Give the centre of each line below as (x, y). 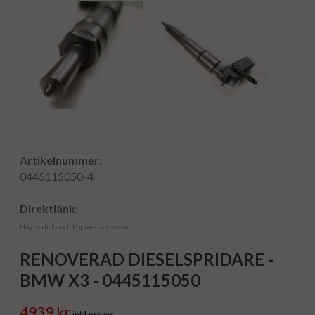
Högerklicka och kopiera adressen (74, 226)
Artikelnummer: (61, 160)
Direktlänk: (49, 208)
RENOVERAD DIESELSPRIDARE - (147, 259)
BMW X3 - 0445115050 (110, 280)
